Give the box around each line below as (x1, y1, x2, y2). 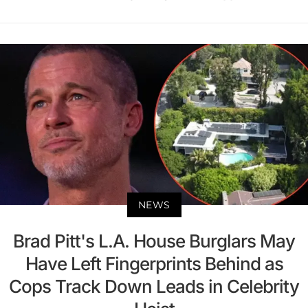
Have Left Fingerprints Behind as (25, 253, 283, 275)
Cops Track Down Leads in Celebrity (9, 276, 299, 298)
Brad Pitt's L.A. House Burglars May (13, 230, 295, 252)
